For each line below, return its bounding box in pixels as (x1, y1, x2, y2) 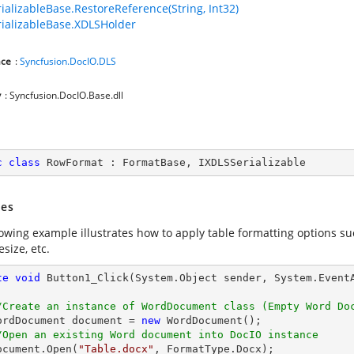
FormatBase (122, 156, 186, 168)
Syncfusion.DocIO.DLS (20, 55, 116, 68)
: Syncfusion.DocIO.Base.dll (5, 88, 123, 102)
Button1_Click (47, 272, 129, 284)
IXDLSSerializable (198, 156, 306, 168)
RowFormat (47, 156, 104, 168)
